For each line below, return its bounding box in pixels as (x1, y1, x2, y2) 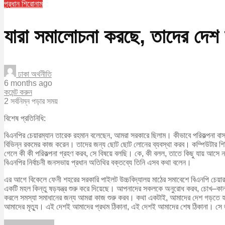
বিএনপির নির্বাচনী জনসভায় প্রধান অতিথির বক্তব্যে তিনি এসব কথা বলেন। (4, 158, 191, 167)
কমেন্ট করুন (4, 88, 32, 97)
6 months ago (4, 79, 52, 88)
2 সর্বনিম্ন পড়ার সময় (4, 97, 58, 106)
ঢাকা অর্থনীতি (16, 70, 52, 79)
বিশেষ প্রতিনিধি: (4, 114, 46, 123)
